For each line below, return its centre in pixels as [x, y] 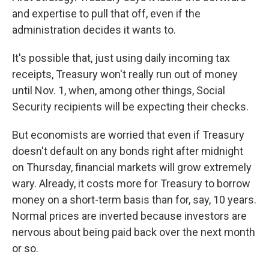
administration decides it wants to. [94, 30]
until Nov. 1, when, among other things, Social [119, 90]
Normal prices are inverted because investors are [129, 216]
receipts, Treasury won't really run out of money [125, 74]
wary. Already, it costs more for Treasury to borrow [131, 183]
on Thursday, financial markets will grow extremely [132, 167]
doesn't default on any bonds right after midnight [128, 151]
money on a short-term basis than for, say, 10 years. [134, 200]
